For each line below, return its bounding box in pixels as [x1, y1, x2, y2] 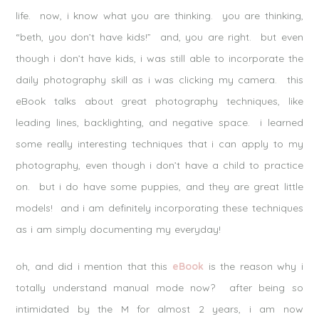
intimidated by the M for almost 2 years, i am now [16, 302, 303, 315]
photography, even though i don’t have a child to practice [16, 158, 303, 172]
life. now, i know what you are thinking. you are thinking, [16, 9, 303, 22]
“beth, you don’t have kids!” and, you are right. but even [16, 30, 303, 43]
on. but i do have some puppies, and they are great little [16, 179, 303, 193]
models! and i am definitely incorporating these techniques [16, 201, 303, 214]
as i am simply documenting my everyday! [16, 222, 221, 236]
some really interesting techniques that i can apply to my [16, 137, 303, 150]
